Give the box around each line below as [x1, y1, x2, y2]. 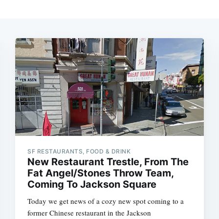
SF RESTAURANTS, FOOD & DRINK [27, 147, 131, 155]
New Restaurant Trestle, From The [27, 155, 189, 168]
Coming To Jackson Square [27, 178, 157, 190]
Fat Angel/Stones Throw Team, [27, 167, 174, 179]
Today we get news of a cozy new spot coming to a [27, 196, 184, 206]
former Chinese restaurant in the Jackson [27, 207, 152, 218]
